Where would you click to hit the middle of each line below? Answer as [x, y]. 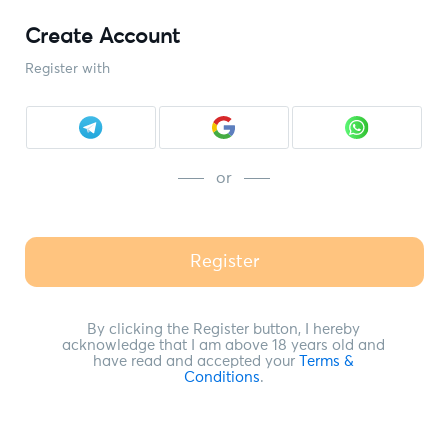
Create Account [102, 37]
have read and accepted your [196, 361]
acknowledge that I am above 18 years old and [224, 345]
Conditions [221, 377]
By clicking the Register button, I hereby [224, 329]
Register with [67, 69]
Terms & [327, 361]
